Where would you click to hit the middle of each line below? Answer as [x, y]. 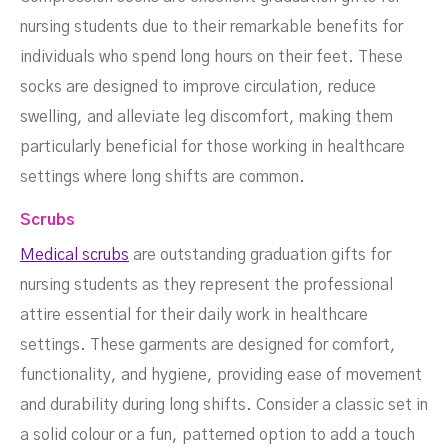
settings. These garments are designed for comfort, [208, 345]
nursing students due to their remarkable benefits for [211, 27]
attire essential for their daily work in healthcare [194, 315]
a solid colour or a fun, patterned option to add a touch [217, 435]
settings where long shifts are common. [162, 177]
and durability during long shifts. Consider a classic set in [224, 405]
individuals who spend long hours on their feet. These [211, 57]
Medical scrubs [74, 255]
